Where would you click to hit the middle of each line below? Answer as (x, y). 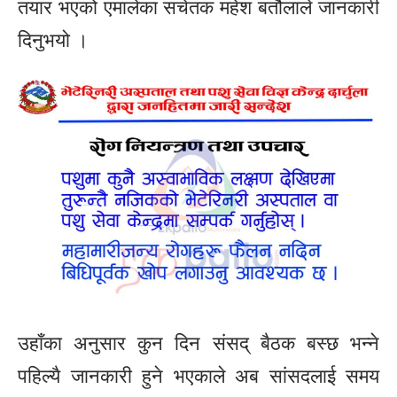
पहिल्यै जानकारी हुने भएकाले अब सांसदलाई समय (198, 377)
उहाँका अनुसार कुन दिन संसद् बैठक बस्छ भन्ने (198, 344)
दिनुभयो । (53, 41)
